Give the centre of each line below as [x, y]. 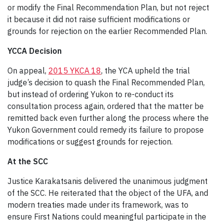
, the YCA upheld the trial [146, 70]
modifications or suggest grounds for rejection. [90, 141]
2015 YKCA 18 [75, 70]
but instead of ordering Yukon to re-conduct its [91, 94]
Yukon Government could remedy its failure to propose [106, 129]
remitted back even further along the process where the [108, 118]
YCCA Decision [35, 51]
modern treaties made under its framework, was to [98, 204]
